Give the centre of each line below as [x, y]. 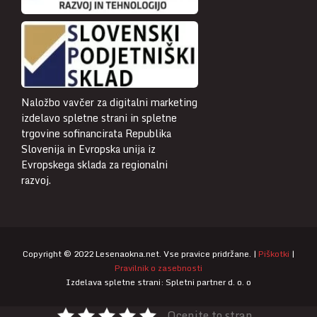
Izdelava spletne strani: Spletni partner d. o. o [158, 282]
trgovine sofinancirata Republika [96, 133]
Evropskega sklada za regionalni [94, 164]
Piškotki [274, 253]
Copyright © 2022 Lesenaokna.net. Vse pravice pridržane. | [140, 253]
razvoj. [36, 180]
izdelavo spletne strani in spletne [99, 117]
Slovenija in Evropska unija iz [88, 149]
